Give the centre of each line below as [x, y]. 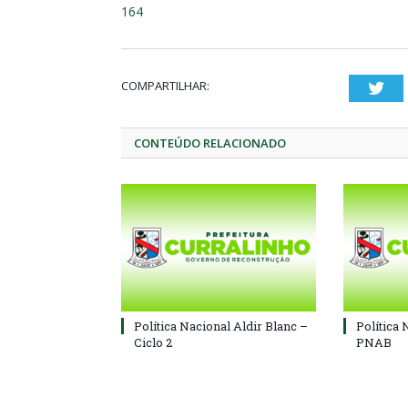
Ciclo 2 [153, 342]
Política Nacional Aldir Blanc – [221, 326]
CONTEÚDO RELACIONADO [210, 143]
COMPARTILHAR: [165, 86]
